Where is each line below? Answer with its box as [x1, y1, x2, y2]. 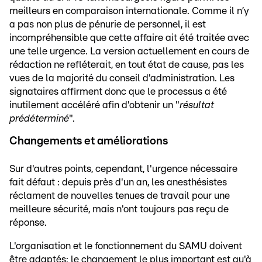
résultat [180, 99, 214, 110]
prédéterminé [9, 113, 69, 123]
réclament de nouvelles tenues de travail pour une [9, 190, 230, 201]
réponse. [9, 217, 47, 227]
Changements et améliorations [9, 135, 168, 147]
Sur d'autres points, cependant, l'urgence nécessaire [9, 163, 237, 174]
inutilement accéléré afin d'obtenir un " [9, 99, 180, 110]
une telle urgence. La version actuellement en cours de [9, 46, 249, 56]
